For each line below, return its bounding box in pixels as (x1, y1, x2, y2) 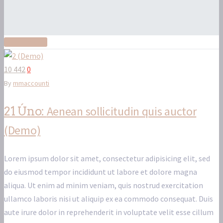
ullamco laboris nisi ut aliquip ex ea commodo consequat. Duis (4, 194, 213, 204)
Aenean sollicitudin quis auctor (46, 104, 197, 119)
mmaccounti (13, 79, 49, 88)
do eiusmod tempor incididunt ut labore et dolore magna (4, 167, 197, 177)
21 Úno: (4, 104, 47, 119)
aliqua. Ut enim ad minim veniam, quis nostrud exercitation (4, 180, 203, 191)
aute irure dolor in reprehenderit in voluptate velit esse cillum (4, 207, 214, 218)
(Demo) (4, 122, 41, 138)
